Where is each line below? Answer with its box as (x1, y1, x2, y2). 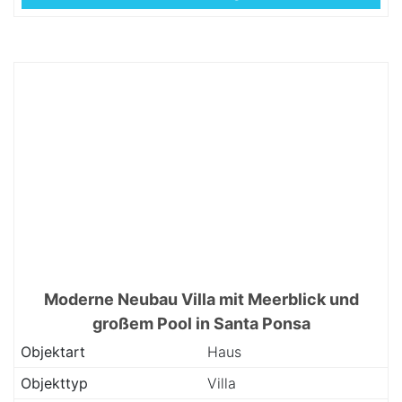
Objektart (21, 343, 85, 361)
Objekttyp (21, 374, 88, 392)
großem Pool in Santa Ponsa (92, 314, 310, 333)
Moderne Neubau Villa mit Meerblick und (43, 290, 359, 309)
